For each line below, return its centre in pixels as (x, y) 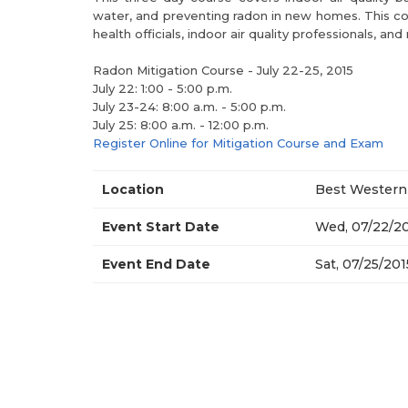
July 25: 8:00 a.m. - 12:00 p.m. (181, 125)
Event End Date (156, 264)
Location (133, 189)
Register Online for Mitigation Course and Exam (238, 143)
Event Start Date (161, 227)
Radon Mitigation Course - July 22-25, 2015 (223, 70)
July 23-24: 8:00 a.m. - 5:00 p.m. (189, 107)
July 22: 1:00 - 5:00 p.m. (163, 88)
